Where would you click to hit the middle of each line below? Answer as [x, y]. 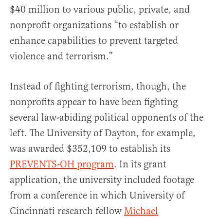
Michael [141, 211]
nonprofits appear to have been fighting [94, 102]
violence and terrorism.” [63, 56]
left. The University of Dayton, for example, [103, 133]
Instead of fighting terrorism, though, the [98, 86]
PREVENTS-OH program [62, 164]
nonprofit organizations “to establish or [94, 25]
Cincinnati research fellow [67, 211]
